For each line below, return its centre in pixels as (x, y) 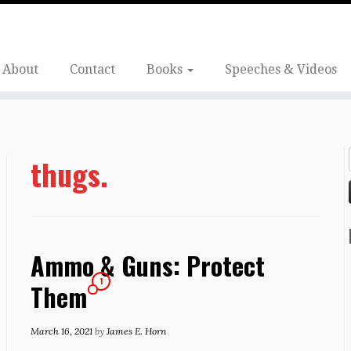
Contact (92, 69)
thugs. (69, 174)
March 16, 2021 (62, 331)
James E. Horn (136, 331)
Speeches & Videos (280, 69)
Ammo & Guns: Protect (148, 265)
